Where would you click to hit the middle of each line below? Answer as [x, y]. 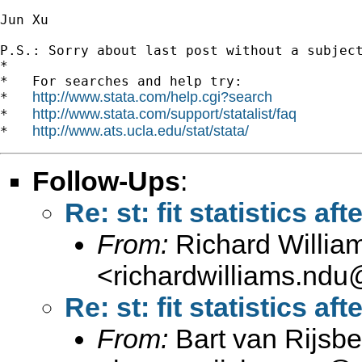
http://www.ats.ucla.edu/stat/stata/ [141, 130]
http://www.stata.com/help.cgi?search [152, 97]
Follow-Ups [106, 181]
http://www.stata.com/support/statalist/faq [164, 114]
